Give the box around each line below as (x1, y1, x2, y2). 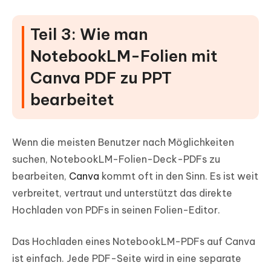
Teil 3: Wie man (30, 24, 148, 45)
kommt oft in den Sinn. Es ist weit (99, 170, 258, 183)
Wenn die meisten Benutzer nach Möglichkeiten (12, 136, 234, 149)
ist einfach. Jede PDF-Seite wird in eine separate (12, 252, 241, 265)
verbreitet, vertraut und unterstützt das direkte (12, 187, 232, 200)
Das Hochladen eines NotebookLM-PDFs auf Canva (12, 235, 255, 248)
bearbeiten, (12, 170, 69, 183)
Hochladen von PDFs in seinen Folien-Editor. (12, 204, 220, 217)
